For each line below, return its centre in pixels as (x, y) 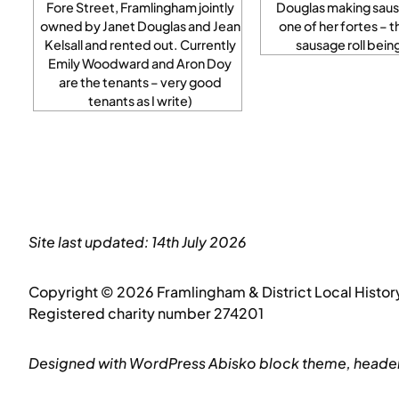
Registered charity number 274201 (146, 313)
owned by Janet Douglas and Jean (140, 25)
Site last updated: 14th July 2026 (138, 241)
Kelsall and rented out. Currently (140, 44)
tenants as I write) (140, 100)
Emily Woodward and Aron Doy (140, 63)
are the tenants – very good (140, 81)
